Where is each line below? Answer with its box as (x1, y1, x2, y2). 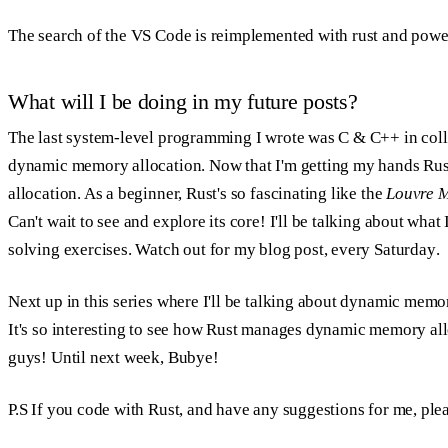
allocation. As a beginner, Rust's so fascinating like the (8, 184, 387, 204)
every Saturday (331, 240, 436, 260)
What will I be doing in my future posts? (8, 89, 358, 115)
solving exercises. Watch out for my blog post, (8, 240, 332, 260)
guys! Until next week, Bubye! (8, 348, 219, 368)
